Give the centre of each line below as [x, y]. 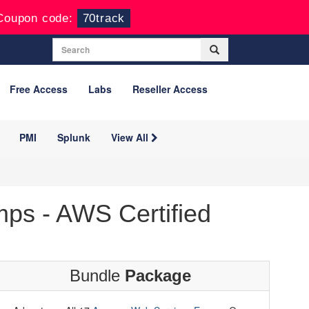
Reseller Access [170, 89]
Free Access [39, 89]
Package [158, 276]
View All [131, 137]
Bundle [97, 276]
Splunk [74, 137]
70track [104, 18]
